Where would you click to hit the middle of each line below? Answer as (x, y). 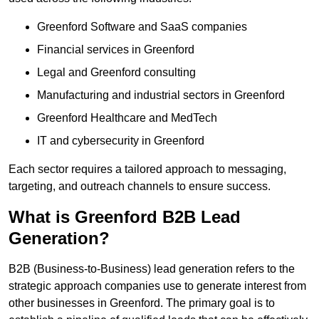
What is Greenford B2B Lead (125, 216)
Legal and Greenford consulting (116, 72)
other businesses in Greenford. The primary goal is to (142, 303)
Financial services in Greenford (116, 49)
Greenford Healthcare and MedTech (127, 117)
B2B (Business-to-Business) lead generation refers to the (152, 268)
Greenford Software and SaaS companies (142, 26)
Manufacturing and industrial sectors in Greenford (161, 95)
